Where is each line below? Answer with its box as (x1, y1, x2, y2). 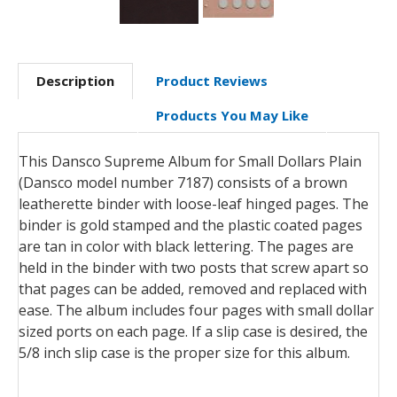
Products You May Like (156, 105, 308, 124)
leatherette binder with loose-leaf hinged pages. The (19, 193, 369, 214)
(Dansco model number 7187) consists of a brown (19, 172, 347, 192)
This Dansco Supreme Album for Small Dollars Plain (19, 151, 362, 171)
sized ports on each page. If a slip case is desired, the (19, 321, 368, 341)
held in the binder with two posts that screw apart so (19, 257, 369, 277)
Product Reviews (156, 71, 268, 90)
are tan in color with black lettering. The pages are (19, 236, 354, 256)
